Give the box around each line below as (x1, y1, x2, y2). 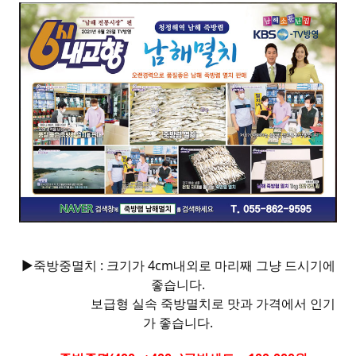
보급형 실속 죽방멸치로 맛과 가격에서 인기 (21, 294, 335, 312)
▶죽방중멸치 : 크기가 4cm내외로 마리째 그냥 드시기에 (21, 256, 335, 274)
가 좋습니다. (143, 313, 213, 331)
